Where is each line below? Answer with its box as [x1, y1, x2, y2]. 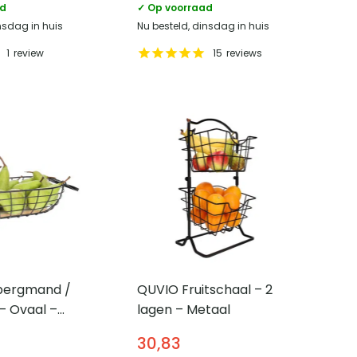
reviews [226, 45, 262, 60]
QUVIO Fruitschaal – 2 [136, 280, 273, 299]
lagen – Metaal [136, 300, 230, 319]
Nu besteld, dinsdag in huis [136, 19, 269, 33]
